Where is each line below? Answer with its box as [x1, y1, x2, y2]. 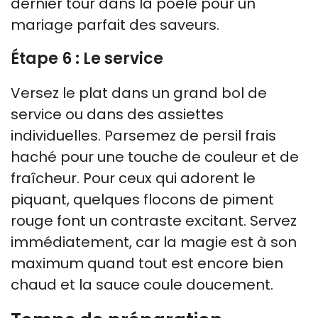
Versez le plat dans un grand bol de [11, 82, 267, 103]
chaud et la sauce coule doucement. [11, 274, 273, 295]
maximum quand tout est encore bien [11, 253, 283, 273]
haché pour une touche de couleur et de [11, 146, 299, 167]
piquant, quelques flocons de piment [11, 189, 274, 209]
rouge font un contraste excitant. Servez [11, 210, 297, 231]
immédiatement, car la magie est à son [11, 231, 297, 252]
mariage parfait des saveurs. [11, 14, 219, 35]
